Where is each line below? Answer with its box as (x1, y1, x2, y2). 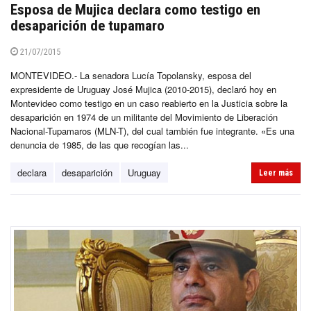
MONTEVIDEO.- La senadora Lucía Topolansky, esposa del (10, 68, 251, 82)
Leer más (259, 167, 293, 178)
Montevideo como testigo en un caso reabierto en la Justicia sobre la (10, 96, 287, 110)
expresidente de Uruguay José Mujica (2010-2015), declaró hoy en (10, 82, 276, 96)
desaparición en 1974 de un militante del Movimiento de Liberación (10, 110, 278, 124)
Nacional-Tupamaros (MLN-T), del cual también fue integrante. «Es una (10, 124, 294, 137)
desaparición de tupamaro (10, 17, 165, 34)
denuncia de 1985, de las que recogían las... (10, 137, 189, 151)
